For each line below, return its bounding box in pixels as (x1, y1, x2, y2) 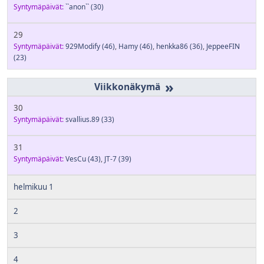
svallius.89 (65, 114, 100, 124)
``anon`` (65, 2, 89, 12)
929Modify (65, 41, 100, 52)
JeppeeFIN (206, 41, 240, 52)
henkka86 (156, 41, 188, 52)
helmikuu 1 (14, 181, 54, 192)
